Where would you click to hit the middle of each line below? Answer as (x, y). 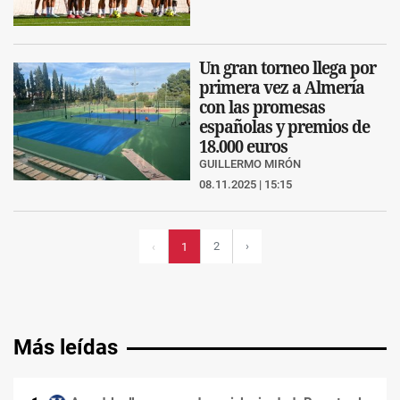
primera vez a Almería (282, 87)
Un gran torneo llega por (287, 68)
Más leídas (66, 348)
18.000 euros (243, 146)
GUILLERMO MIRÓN (250, 164)
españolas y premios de (284, 127)
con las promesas (262, 107)
